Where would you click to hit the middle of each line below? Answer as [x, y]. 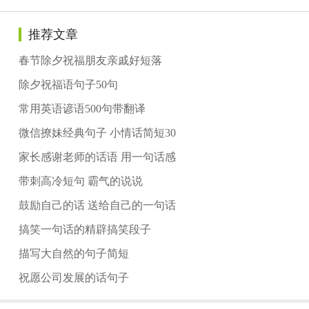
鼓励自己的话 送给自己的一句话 [97, 206]
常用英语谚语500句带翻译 [82, 109]
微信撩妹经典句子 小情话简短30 [97, 133]
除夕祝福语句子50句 [68, 85]
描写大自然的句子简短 [73, 254]
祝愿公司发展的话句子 [73, 278]
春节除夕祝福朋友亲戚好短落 [90, 61]
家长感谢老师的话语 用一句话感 [97, 157]
